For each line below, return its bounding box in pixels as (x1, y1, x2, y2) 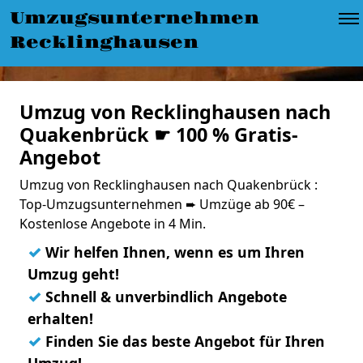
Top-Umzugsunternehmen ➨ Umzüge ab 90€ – (19, 195, 305, 213)
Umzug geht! (28, 264, 119, 284)
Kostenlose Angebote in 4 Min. (19, 215, 206, 233)
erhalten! (28, 309, 93, 328)
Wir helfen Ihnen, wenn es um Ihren (41, 242, 305, 262)
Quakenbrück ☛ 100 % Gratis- (19, 122, 298, 147)
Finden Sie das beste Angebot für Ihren (41, 331, 325, 351)
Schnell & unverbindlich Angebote (41, 287, 287, 306)
